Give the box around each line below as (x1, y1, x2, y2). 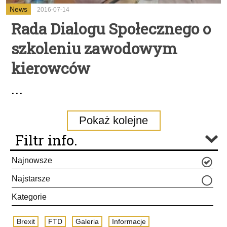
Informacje (112, 217, 146, 225)
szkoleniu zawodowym (11, 39, 177, 58)
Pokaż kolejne (79, 114, 148, 127)
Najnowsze (12, 156, 52, 165)
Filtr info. (15, 131, 78, 149)
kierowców (11, 58, 90, 78)
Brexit (17, 217, 35, 225)
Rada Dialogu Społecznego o (11, 19, 211, 39)
